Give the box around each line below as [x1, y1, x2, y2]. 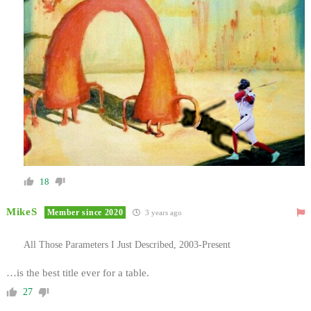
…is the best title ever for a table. [6, 267, 149, 278]
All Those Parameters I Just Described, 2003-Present [24, 239, 230, 250]
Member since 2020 [47, 207, 124, 217]
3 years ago [143, 208, 183, 217]
